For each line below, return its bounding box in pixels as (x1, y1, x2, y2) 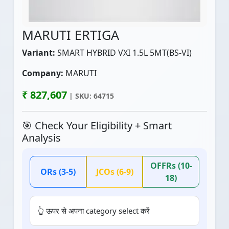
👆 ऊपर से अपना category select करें (38, 205, 150, 216)
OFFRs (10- (150, 160, 192, 171)
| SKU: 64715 (67, 91, 114, 101)
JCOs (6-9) (96, 166, 133, 177)
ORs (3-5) (40, 166, 76, 177)
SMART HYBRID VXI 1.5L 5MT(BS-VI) (55, 47, 192, 58)
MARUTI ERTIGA (22, 26, 119, 43)
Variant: (22, 47, 55, 58)
